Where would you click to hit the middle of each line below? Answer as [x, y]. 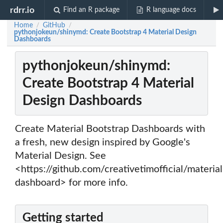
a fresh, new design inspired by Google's [103, 143]
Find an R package [92, 10]
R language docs [171, 10]
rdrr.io [22, 10]
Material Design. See [60, 156]
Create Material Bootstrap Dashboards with [110, 129]
